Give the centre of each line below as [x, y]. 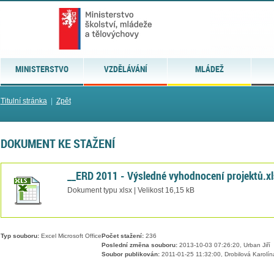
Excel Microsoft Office [70, 236]
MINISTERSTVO [42, 69]
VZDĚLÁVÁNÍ [125, 69]
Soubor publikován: [130, 254]
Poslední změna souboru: [139, 245]
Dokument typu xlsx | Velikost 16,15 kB [131, 190]
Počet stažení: [122, 236]
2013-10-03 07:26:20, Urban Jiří [224, 245]
